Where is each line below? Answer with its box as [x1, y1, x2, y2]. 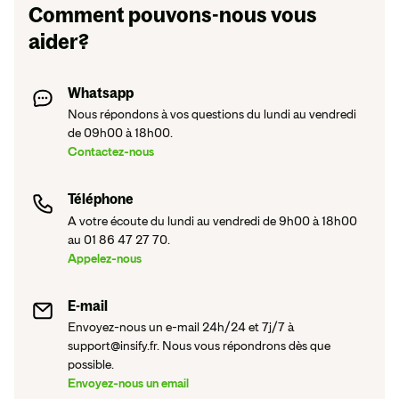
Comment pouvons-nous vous [28, 2, 317, 27]
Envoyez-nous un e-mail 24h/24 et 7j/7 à [68, 321, 294, 334]
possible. [68, 358, 114, 371]
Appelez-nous [68, 251, 142, 265]
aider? [28, 28, 89, 53]
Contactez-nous [68, 145, 154, 159]
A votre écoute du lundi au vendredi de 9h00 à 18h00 [68, 214, 357, 227]
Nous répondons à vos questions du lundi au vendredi [68, 108, 356, 121]
